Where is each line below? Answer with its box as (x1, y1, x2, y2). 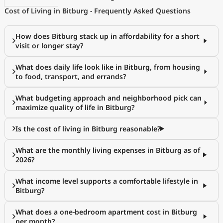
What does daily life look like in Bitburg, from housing (15, 62, 200, 72)
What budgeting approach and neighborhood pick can (15, 93, 202, 103)
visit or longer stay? (15, 41, 83, 50)
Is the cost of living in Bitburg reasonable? (15, 124, 160, 133)
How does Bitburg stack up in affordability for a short (15, 31, 200, 41)
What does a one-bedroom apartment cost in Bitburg (15, 207, 197, 217)
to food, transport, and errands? (15, 72, 126, 81)
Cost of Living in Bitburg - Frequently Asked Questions (4, 6, 191, 15)
